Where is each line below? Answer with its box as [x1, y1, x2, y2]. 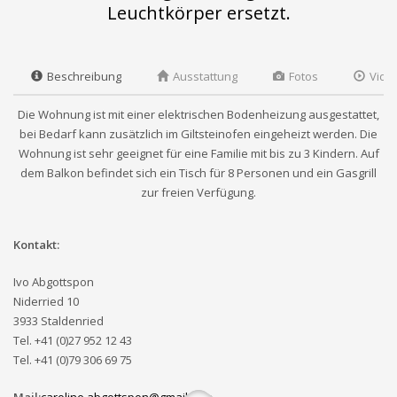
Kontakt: [13, 237, 59, 253]
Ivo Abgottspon [13, 274, 94, 291]
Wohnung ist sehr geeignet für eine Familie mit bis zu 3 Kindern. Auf [18, 145, 379, 162]
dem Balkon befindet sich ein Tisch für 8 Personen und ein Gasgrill [20, 165, 377, 182]
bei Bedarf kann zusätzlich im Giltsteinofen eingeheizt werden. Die [19, 126, 378, 143]
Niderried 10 [13, 293, 79, 310]
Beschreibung [47, 67, 121, 84]
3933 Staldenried [13, 313, 104, 330]
